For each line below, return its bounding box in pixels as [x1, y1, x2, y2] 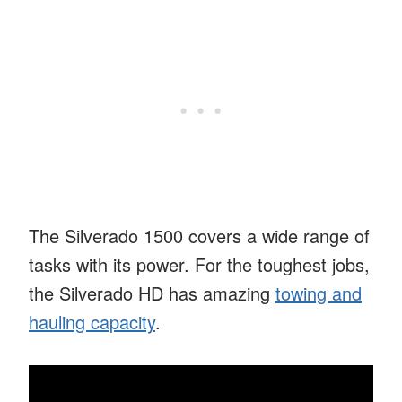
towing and [275, 279, 362, 306]
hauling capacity [29, 308, 155, 335]
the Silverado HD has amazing [29, 279, 275, 306]
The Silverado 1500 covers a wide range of [29, 222, 370, 249]
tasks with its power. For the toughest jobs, [29, 250, 370, 277]
